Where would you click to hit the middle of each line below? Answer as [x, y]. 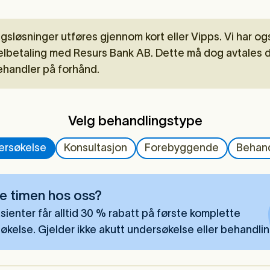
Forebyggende [182, 148]
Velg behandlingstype [135, 120]
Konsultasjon [96, 148]
